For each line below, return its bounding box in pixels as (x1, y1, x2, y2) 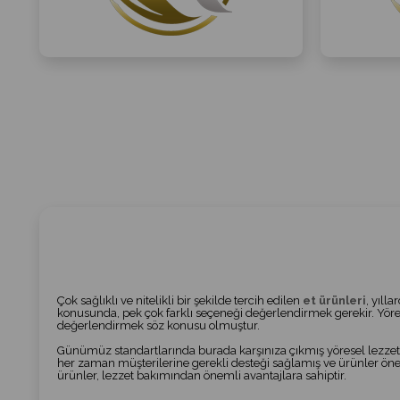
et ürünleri (302, 293, 366, 307)
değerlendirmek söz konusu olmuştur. (56, 318, 260, 332)
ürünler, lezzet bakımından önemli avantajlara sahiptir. (56, 368, 346, 382)
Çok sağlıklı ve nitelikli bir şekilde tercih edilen (56, 293, 303, 307)
